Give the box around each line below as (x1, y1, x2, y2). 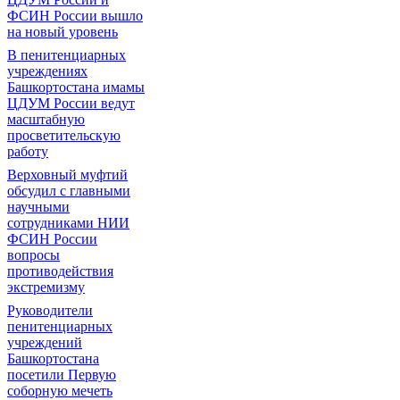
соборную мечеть (7, 383, 112, 398)
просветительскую (7, 128, 121, 143)
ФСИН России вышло (7, 8, 143, 23)
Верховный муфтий (7, 167, 128, 182)
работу (7, 144, 48, 159)
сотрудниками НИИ (7, 215, 129, 230)
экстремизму (7, 279, 85, 295)
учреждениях (7, 63, 87, 79)
